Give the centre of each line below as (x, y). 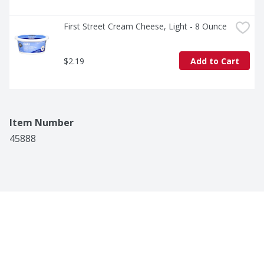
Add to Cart (214, 61)
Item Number (42, 123)
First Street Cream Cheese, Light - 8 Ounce (145, 27)
